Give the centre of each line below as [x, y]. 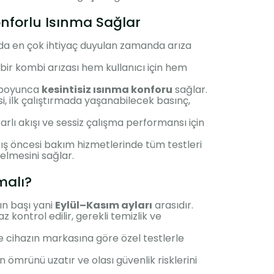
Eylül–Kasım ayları [104, 205]
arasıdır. [173, 205]
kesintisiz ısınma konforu [107, 89]
